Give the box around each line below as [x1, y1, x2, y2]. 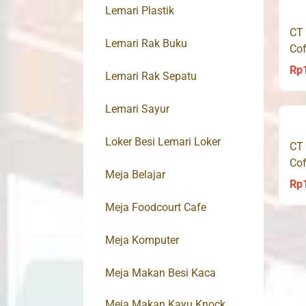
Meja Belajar [105, 168, 165, 182]
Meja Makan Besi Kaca [105, 266, 216, 280]
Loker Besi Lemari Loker [105, 135, 221, 149]
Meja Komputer [105, 234, 179, 247]
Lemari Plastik [105, 4, 174, 18]
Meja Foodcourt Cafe [105, 201, 206, 214]
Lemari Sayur [105, 102, 169, 116]
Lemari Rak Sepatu [105, 70, 197, 83]
